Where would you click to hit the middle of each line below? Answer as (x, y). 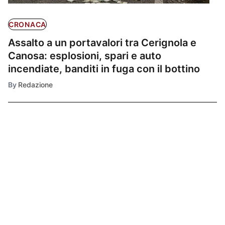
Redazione (35, 85)
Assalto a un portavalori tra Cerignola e (102, 43)
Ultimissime (42, 150)
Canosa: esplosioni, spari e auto (85, 56)
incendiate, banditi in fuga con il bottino (104, 69)
